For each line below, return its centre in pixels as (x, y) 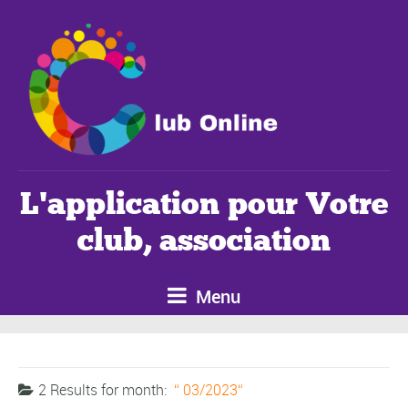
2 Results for (80, 389)
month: (146, 389)
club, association (204, 240)
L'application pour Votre (204, 203)
